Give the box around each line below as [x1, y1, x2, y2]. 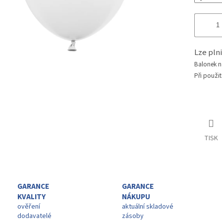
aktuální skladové [121, 202, 173, 212]
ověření [17, 202, 40, 212]
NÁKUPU [121, 191, 150, 203]
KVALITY [17, 191, 46, 203]
